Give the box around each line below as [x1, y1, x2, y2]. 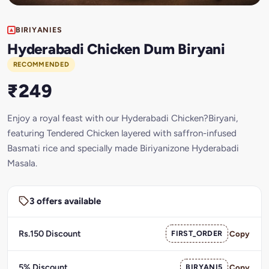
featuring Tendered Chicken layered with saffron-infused [7, 127, 237, 139]
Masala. [7, 157, 37, 169]
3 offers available [29, 196, 101, 207]
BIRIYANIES [16, 25, 62, 34]
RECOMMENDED [13, 60, 70, 69]
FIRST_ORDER [171, 229, 223, 238]
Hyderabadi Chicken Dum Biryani [7, 40, 225, 58]
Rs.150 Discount [18, 228, 81, 240]
